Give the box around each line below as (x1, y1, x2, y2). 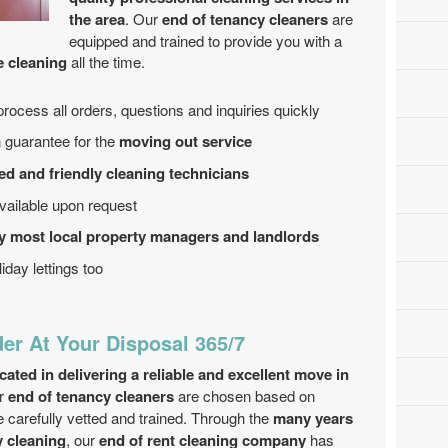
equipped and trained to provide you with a (69, 30, 342, 51)
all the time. (67, 51, 145, 72)
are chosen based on (174, 385, 315, 406)
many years (273, 407, 353, 429)
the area (69, 8, 125, 30)
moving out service (119, 130, 252, 152)
